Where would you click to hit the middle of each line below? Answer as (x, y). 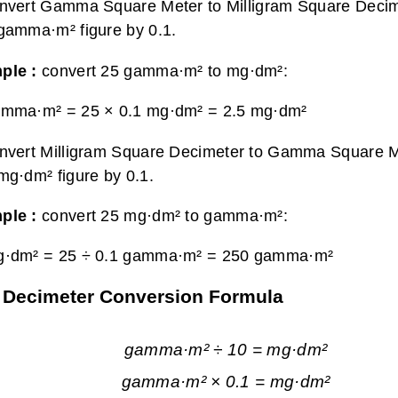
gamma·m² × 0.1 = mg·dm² (226, 382)
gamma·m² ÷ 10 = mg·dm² (226, 349)
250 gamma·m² (278, 256)
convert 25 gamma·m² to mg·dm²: (165, 70)
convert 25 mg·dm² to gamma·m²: (165, 215)
